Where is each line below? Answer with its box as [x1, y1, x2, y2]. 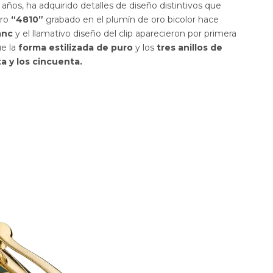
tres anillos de [154, 42, 222, 54]
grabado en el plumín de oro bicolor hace [43, 14, 219, 26]
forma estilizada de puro [18, 42, 135, 54]
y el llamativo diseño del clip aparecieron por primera [15, 28, 236, 40]
